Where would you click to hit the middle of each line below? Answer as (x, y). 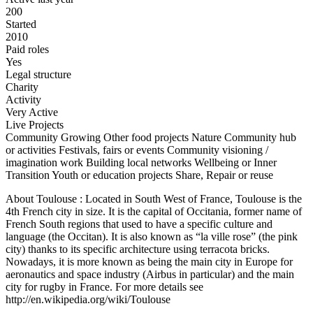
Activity (23, 100)
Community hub (260, 137)
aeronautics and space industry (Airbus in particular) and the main (150, 274)
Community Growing (53, 137)
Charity (22, 87)
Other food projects (146, 137)
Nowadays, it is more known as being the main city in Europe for (149, 262)
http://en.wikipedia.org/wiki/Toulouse (88, 299)
